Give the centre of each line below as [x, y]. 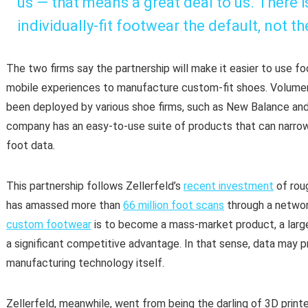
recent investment [229, 186]
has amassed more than [65, 206]
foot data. [31, 146]
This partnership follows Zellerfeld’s [95, 186]
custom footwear [49, 225]
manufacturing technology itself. [85, 263]
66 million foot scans [174, 206]
